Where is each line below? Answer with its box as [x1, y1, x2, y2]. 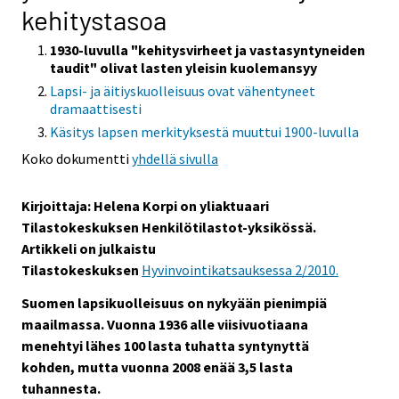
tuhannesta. [21, 379, 101, 397]
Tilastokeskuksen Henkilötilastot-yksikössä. [21, 218, 316, 237]
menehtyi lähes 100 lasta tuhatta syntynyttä [21, 336, 309, 354]
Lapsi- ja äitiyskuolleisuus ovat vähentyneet [50, 82, 315, 101]
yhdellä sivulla [132, 150, 218, 168]
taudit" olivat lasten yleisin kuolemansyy [50, 59, 317, 77]
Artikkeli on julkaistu [21, 240, 156, 258]
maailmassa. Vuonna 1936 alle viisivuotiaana [21, 314, 308, 333]
